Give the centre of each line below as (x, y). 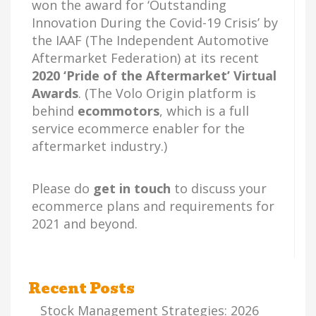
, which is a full (204, 111)
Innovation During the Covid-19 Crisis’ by (155, 23)
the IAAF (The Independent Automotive (150, 40)
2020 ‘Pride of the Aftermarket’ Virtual (154, 75)
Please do (62, 188)
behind (55, 111)
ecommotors (119, 111)
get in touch (132, 188)
